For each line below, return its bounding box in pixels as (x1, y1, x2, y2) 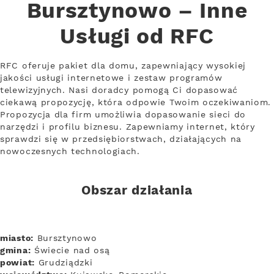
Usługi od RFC (60, 23, 214, 51)
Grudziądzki (34, 257, 93, 268)
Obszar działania (81, 182, 193, 199)
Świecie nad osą (31, 245, 110, 256)
